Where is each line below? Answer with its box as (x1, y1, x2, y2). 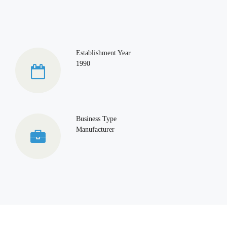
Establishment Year (76, 49, 131, 57)
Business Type (76, 115, 117, 123)
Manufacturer (76, 126, 115, 134)
